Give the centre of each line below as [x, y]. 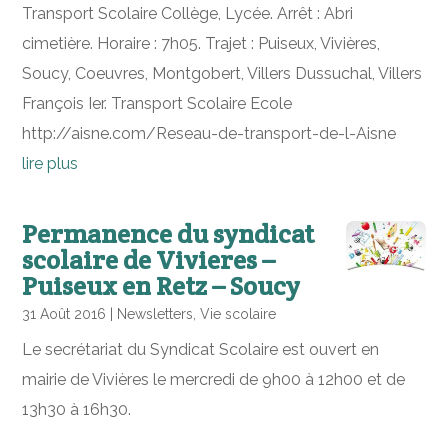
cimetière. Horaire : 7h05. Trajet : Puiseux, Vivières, [201, 43]
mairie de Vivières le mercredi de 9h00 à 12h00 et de [214, 379]
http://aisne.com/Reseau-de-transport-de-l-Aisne [209, 133]
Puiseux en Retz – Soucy [161, 285]
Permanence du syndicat [168, 233]
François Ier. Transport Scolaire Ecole [157, 103]
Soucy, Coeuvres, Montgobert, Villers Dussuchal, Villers [222, 73]
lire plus [50, 163]
